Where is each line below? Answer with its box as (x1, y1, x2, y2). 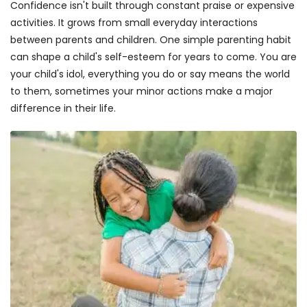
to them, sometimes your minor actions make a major (10, 84, 273, 98)
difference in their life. (10, 101, 116, 115)
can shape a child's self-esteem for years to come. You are (10, 50, 297, 64)
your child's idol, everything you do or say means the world (10, 67, 290, 81)
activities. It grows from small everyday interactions (10, 16, 258, 29)
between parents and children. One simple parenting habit (10, 33, 291, 47)
